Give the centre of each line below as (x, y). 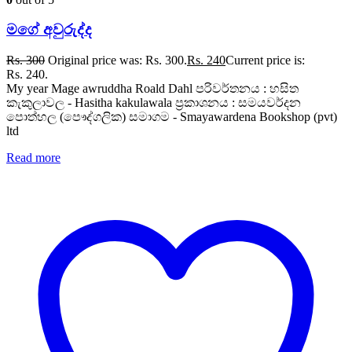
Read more (33, 158)
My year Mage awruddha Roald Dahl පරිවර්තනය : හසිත (152, 89)
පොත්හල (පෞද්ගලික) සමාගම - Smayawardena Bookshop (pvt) (172, 117)
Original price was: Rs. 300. (117, 60)
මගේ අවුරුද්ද (49, 30)
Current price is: (265, 60)
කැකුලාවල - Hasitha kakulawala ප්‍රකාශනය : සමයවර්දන (154, 103)
